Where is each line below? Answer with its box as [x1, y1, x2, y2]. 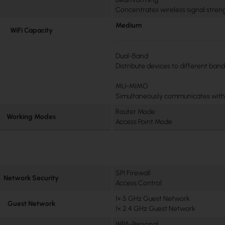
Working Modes [7, 112, 56, 121]
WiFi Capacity [10, 26, 53, 35]
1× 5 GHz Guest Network [116, 194, 190, 203]
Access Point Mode [116, 117, 173, 126]
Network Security [4, 173, 59, 182]
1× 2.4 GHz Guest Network [116, 204, 196, 213]
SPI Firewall [116, 168, 151, 177]
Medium [116, 21, 142, 30]
